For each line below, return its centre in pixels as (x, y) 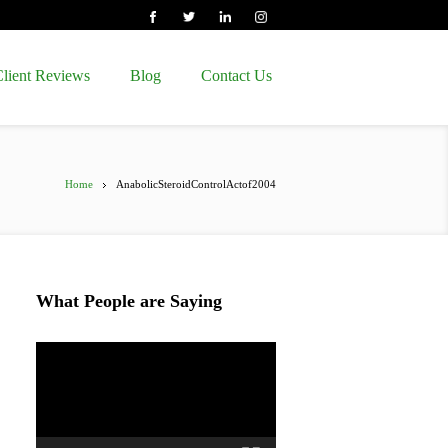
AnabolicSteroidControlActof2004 (196, 184)
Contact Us (236, 76)
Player (55, 367)
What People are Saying (129, 301)
